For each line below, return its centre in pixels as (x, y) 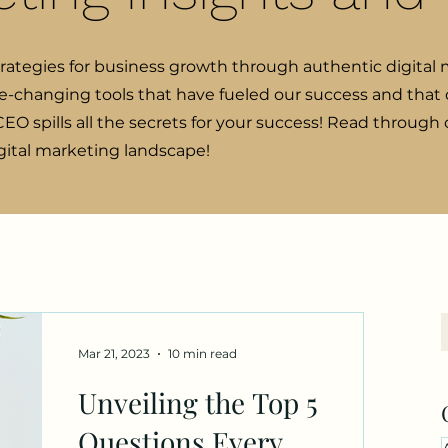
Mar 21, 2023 (114, 354)
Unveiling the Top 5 (198, 402)
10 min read (202, 354)
